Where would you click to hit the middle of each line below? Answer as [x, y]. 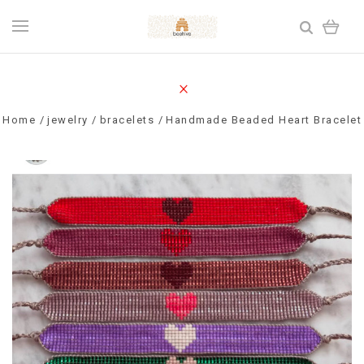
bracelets [127, 120]
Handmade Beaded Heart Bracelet [264, 120]
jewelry [68, 120]
